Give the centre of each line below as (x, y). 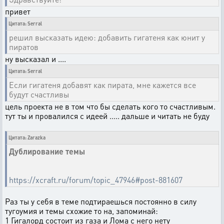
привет (18, 11)
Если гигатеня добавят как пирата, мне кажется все (102, 85)
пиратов (24, 47)
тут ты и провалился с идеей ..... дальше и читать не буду (107, 116)
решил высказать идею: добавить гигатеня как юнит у (107, 37)
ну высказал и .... (35, 59)
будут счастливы (39, 94)
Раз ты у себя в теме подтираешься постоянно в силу (101, 201)
